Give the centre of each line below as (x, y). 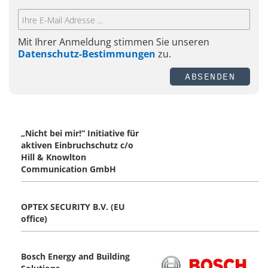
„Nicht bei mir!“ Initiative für (80, 133)
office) (34, 219)
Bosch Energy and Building (75, 257)
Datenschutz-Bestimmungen (87, 54)
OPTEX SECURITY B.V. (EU (73, 207)
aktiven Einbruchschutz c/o (77, 145)
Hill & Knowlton (54, 157)
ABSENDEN (210, 77)
